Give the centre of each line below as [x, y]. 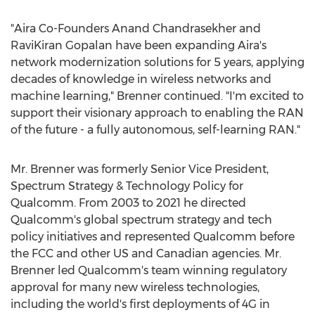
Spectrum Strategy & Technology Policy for [127, 186]
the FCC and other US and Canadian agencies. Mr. [146, 253]
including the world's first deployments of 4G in [140, 304]
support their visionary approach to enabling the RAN [157, 113]
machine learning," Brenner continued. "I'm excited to [157, 96]
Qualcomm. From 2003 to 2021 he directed [128, 203]
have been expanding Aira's [189, 45]
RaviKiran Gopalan [62, 45]
